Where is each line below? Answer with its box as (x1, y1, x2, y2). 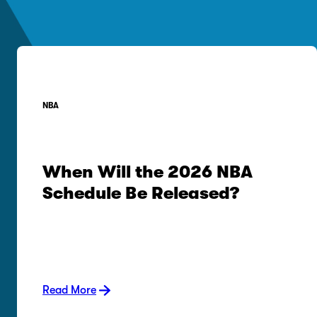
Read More (42, 284, 96, 296)
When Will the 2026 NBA (42, 162, 253, 182)
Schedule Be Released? (42, 183, 239, 203)
